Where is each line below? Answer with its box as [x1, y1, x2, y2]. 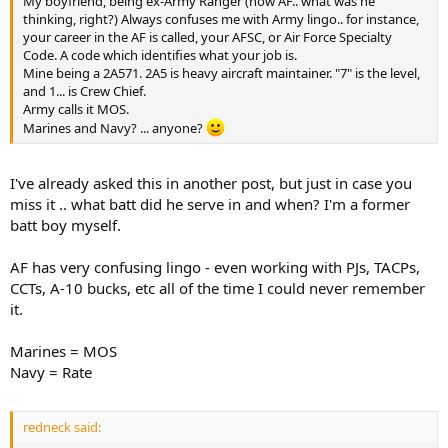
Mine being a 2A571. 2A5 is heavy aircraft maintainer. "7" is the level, [23, 64, 420, 82]
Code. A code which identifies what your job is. [23, 46, 297, 64]
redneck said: [23, 418, 101, 437]
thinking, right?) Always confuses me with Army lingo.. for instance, [23, 10, 419, 28]
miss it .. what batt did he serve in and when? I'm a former [10, 193, 410, 214]
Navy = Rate [10, 361, 92, 382]
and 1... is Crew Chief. [23, 82, 146, 100]
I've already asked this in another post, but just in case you [10, 172, 412, 193]
